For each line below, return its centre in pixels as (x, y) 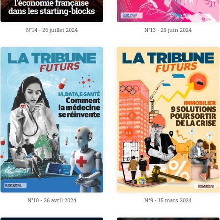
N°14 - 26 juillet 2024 (52, 30)
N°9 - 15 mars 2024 (168, 200)
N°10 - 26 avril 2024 (52, 200)
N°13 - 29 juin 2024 (168, 30)
